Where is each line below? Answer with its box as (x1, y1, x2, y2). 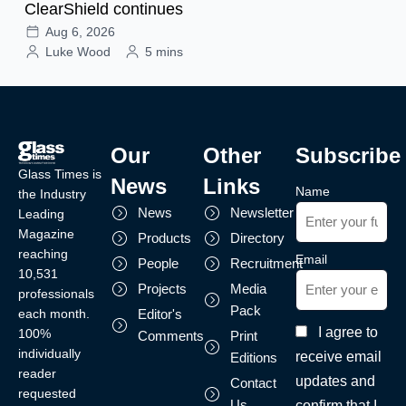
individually (18, 345, 81, 361)
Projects (138, 280, 187, 296)
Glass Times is (18, 166, 101, 181)
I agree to (317, 324, 378, 341)
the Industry (18, 186, 86, 201)
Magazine (18, 226, 74, 241)
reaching (18, 246, 68, 261)
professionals (18, 285, 94, 301)
